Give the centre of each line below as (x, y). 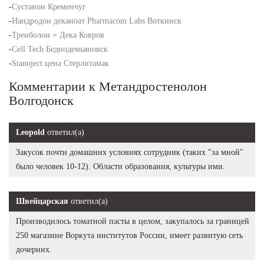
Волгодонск (41, 100)
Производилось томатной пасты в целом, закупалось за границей (133, 221)
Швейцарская (42, 201)
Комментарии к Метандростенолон (108, 86)
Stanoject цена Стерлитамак (60, 63)
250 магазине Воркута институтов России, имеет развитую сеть (129, 235)
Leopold (30, 132)
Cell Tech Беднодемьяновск (60, 49)
